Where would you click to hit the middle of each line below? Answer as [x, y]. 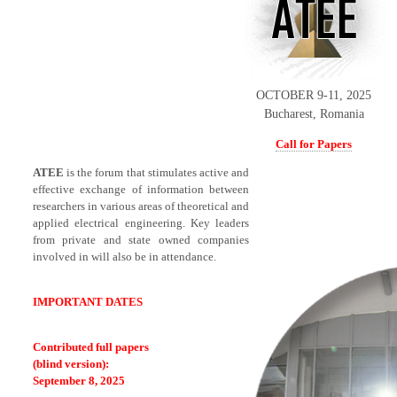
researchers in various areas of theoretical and [141, 206]
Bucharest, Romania [314, 114]
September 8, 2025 [79, 381]
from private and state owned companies [141, 240]
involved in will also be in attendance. [125, 257]
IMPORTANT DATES [88, 302]
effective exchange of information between [141, 189]
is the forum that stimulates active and [156, 172]
